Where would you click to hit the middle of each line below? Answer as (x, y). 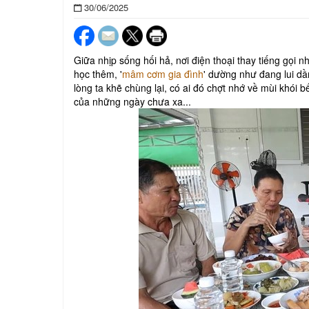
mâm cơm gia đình (163, 73)
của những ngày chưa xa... (132, 101)
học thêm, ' (98, 73)
